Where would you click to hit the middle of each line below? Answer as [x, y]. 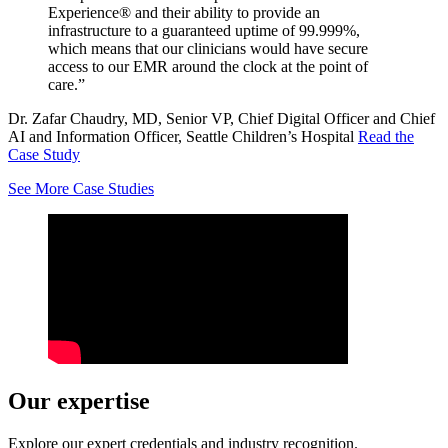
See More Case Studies [81, 189]
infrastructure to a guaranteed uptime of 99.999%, [204, 31]
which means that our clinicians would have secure [208, 49]
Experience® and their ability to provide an [184, 13]
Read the [386, 137]
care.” [66, 85]
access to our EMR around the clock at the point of [208, 67]
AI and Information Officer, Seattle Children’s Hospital [183, 137]
